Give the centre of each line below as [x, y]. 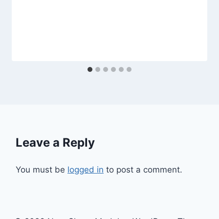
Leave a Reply [55, 142]
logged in [86, 169]
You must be [42, 169]
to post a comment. [143, 169]
